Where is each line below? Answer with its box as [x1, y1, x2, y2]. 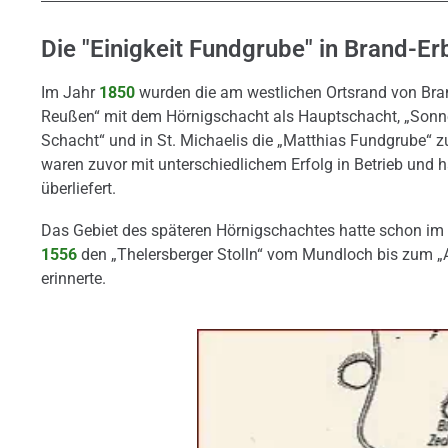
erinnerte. [40, 269, 106, 289]
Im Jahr [40, 83, 99, 103]
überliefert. [40, 179, 116, 199]
